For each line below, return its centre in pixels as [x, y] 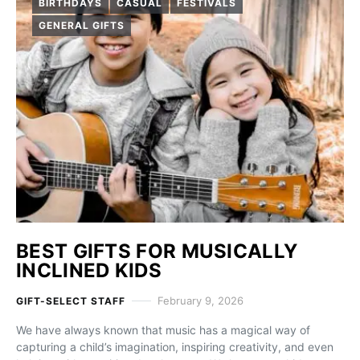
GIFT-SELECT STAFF [71, 301]
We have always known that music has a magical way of [163, 330]
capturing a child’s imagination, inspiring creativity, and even [175, 347]
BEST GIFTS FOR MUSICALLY [157, 251]
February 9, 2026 [200, 301]
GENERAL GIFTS [82, 25]
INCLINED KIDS [89, 270]
